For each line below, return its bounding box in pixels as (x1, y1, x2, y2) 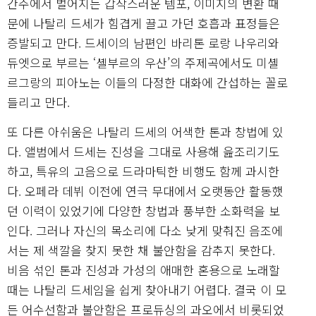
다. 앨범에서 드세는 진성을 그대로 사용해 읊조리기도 (7, 142, 279, 160)
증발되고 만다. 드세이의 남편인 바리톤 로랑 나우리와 (7, 34, 279, 52)
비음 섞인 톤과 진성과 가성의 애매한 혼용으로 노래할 (7, 260, 280, 279)
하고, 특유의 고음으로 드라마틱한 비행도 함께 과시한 (7, 162, 279, 180)
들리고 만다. (7, 93, 70, 111)
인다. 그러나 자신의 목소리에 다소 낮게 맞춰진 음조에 (7, 221, 283, 239)
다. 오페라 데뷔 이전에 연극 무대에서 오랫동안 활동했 (7, 181, 283, 200)
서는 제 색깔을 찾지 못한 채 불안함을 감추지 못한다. (7, 241, 275, 259)
